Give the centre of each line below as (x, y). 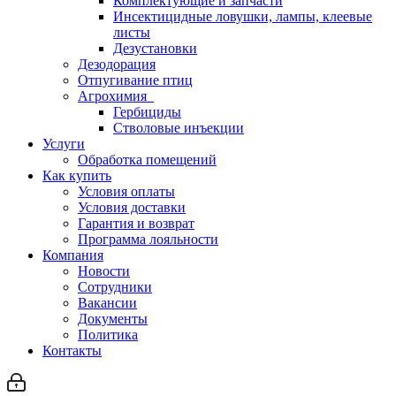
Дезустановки (155, 48)
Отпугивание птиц (135, 80)
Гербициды (147, 112)
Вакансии (107, 303)
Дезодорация (117, 64)
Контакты (72, 350)
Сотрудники (115, 287)
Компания (73, 255)
